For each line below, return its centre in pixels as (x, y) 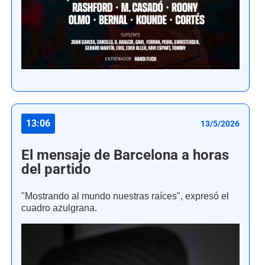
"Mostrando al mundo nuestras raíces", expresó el (125, 196)
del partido (56, 169)
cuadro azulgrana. (59, 208)
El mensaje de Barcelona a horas (125, 155)
